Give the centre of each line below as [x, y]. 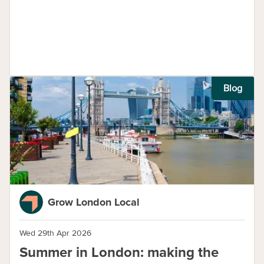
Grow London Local [94, 202]
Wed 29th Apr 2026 [55, 233]
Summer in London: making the [119, 253]
